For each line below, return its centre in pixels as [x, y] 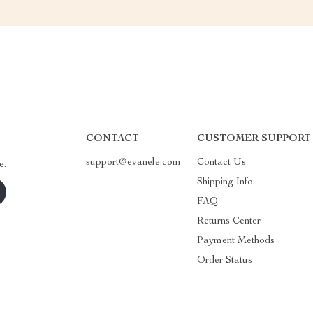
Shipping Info [225, 182]
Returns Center [229, 221]
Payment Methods [236, 241]
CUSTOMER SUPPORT [254, 139]
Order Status [225, 260]
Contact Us [222, 162]
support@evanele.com [133, 162]
